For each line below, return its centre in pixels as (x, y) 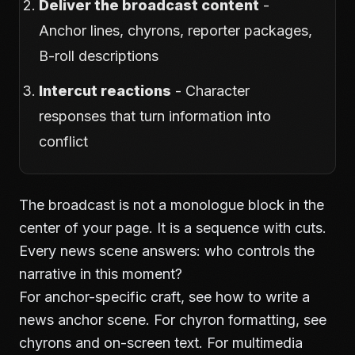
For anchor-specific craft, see (117, 297)
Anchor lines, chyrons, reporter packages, (176, 31)
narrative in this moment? (101, 274)
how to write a (263, 297)
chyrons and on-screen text (109, 343)
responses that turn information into (155, 116)
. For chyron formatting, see (236, 320)
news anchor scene (82, 320)
